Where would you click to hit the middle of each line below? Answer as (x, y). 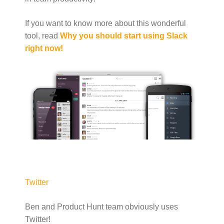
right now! (44, 48)
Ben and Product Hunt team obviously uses (101, 206)
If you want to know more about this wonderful (105, 23)
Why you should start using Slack (124, 35)
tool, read (41, 35)
